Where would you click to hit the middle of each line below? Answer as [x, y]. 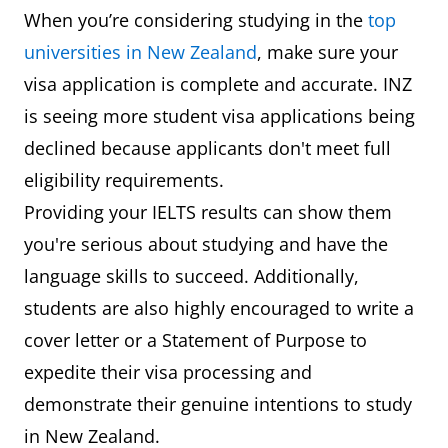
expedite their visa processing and [168, 372]
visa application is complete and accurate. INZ [218, 84]
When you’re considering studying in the [196, 20]
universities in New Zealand [140, 52]
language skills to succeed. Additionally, [191, 276]
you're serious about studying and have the [206, 244]
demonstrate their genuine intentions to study [218, 404]
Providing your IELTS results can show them [208, 212]
